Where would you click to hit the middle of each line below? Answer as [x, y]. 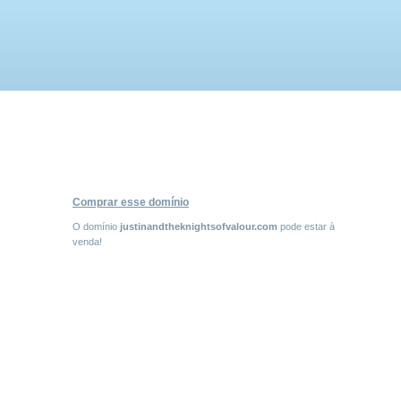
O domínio [96, 226]
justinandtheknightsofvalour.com [198, 226]
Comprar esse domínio [130, 202]
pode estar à [306, 226]
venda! [87, 242]
